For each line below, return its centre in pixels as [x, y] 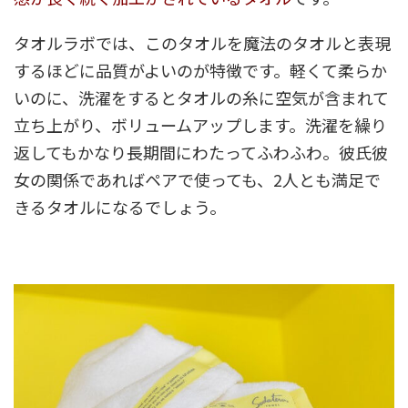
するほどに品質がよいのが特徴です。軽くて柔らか [200, 71]
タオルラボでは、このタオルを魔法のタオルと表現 [202, 43]
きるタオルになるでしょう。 [120, 207]
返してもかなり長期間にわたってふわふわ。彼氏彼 [201, 153]
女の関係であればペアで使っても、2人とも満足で [197, 180]
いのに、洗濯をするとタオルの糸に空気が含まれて [201, 98]
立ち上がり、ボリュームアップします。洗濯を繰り [200, 125]
